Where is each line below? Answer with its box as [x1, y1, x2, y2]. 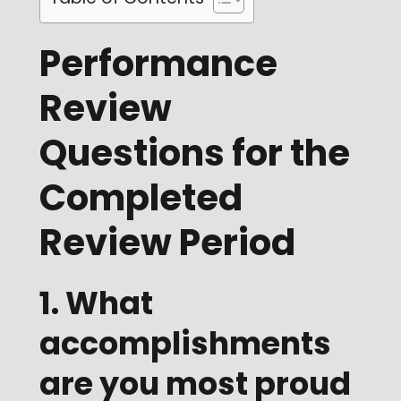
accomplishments [38, 321, 331, 366]
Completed [38, 173, 243, 224]
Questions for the [38, 128, 350, 179]
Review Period [38, 218, 295, 269]
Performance [38, 38, 277, 90]
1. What [38, 281, 153, 326]
